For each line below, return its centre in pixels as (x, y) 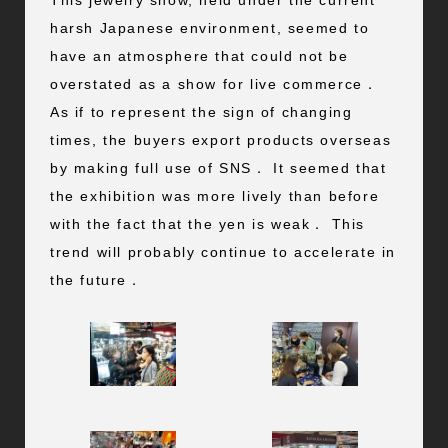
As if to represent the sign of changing (201, 112)
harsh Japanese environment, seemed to (209, 28)
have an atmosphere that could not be (199, 56)
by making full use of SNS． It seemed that (218, 168)
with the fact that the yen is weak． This (207, 224)
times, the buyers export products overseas (220, 140)
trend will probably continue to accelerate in (222, 252)
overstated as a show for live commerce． (214, 84)
